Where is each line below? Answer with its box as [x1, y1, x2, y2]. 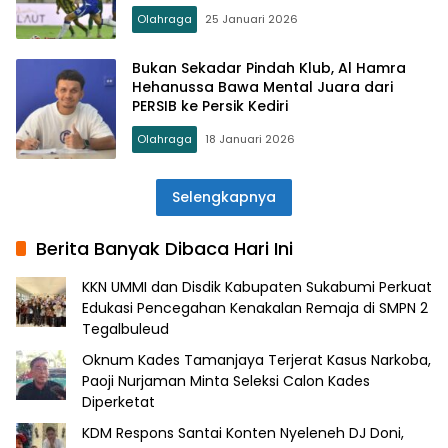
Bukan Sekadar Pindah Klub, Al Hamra [132, 58, 406, 79]
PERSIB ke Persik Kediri [132, 96, 288, 117]
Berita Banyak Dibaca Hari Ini [36, 235, 293, 261]
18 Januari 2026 [205, 131, 295, 148]
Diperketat [82, 391, 155, 412]
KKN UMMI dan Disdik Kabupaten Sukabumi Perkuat [82, 276, 432, 297]
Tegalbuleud [82, 318, 169, 339]
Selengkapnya [172, 186, 276, 207]
